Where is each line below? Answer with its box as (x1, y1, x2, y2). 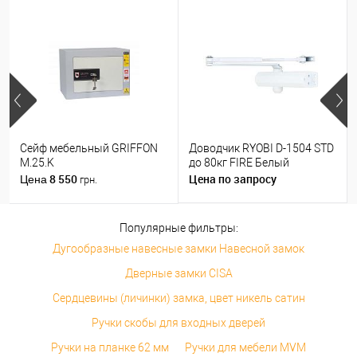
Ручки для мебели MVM (185, 340, 306, 354)
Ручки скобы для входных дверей (92, 316, 265, 329)
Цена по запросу (189, 171, 277, 186)
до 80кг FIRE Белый (189, 156, 289, 170)
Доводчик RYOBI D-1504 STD (189, 142, 334, 155)
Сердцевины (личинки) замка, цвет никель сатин (52, 291, 305, 304)
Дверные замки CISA (124, 266, 233, 280)
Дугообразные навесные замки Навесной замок (53, 241, 304, 255)
